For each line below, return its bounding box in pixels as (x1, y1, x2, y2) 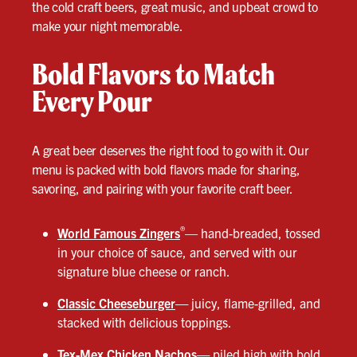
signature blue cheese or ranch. (57, 263, 230, 280)
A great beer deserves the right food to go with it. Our (32, 142, 309, 159)
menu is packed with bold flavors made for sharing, (32, 161, 300, 178)
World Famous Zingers (57, 225, 180, 241)
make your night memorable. (32, 18, 183, 34)
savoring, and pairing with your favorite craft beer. (32, 180, 293, 197)
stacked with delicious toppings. (57, 314, 232, 331)
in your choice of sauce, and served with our (57, 244, 297, 261)
